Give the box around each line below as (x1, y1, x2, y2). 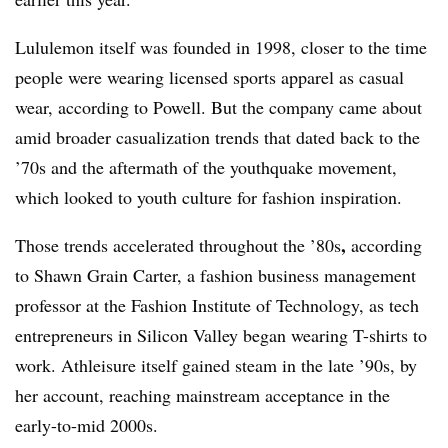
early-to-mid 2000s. (15, 413, 158, 437)
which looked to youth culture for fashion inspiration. (15, 185, 408, 209)
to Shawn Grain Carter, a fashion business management (15, 263, 416, 287)
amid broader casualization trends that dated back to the (15, 125, 420, 149)
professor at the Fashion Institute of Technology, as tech (15, 293, 419, 317)
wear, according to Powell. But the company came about (15, 95, 422, 119)
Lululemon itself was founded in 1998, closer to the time (15, 35, 427, 59)
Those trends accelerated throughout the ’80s (15, 233, 341, 257)
